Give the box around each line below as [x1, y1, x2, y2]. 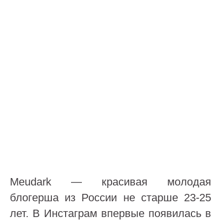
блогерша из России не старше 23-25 [10, 191, 211, 204]
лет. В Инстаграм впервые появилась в [10, 207, 211, 220]
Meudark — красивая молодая [10, 176, 211, 188]
